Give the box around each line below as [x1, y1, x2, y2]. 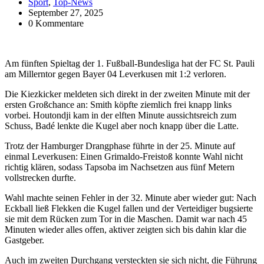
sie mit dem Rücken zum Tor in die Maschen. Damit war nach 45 [5, 213, 247, 224]
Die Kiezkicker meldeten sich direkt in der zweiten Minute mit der [5, 88, 250, 99]
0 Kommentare [28, 18, 84, 28]
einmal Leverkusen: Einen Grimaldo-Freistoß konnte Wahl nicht [5, 151, 243, 161]
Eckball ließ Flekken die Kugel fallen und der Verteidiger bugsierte [5, 203, 253, 213]
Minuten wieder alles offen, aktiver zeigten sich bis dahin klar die [5, 224, 246, 235]
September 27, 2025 [28, 7, 103, 18]
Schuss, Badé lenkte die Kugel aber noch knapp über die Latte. [5, 120, 239, 131]
